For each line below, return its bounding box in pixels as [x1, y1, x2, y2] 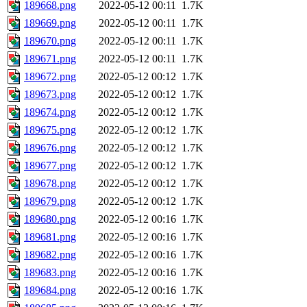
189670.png [24, 35, 76, 47]
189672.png [24, 71, 76, 83]
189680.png [24, 213, 76, 225]
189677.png [24, 160, 76, 172]
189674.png [24, 106, 76, 119]
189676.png [24, 142, 76, 154]
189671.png [24, 53, 76, 65]
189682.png [24, 249, 76, 261]
